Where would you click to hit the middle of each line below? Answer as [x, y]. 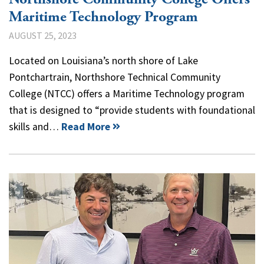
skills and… [35, 126]
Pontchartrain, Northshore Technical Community [115, 77]
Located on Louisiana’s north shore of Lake [103, 60]
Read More [86, 126]
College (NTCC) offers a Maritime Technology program [127, 93]
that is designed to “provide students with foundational [132, 110]
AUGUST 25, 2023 [43, 35]
